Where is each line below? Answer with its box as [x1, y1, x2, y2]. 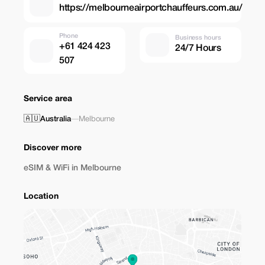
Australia [40, 116, 71, 122]
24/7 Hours [175, 44, 221, 53]
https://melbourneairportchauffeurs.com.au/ [59, 4, 243, 12]
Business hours [175, 34, 221, 41]
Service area [24, 95, 72, 103]
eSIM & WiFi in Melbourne [24, 164, 121, 172]
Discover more [24, 144, 82, 152]
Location [24, 193, 59, 201]
